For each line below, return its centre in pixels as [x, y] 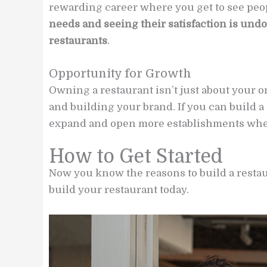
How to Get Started [136, 157]
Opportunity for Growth [120, 73]
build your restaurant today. [119, 190]
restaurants [78, 41]
